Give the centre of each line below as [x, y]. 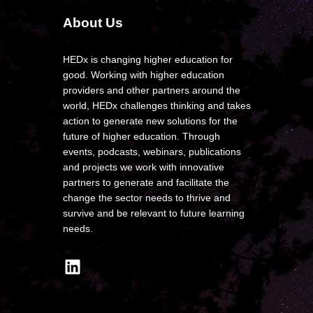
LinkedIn [101, 264]
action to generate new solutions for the [150, 121]
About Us [93, 23]
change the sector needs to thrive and [147, 198]
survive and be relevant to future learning [154, 213]
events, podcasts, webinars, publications [152, 152]
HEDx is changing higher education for [148, 59]
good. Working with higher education [144, 75]
